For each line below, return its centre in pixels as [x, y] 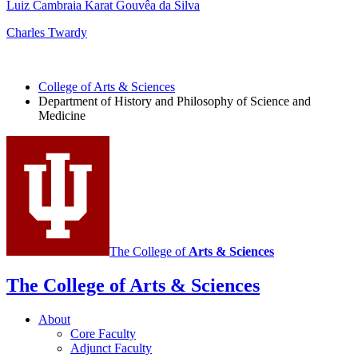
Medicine [62, 116]
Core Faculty [103, 334]
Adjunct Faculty [111, 348]
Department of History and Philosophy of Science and [175, 101]
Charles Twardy [47, 33]
